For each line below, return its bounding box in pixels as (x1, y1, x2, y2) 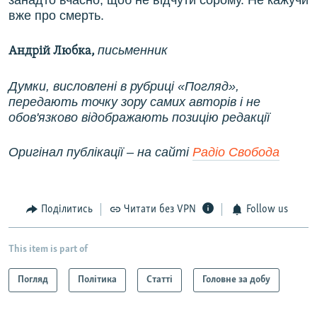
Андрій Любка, (8, 45, 95, 59)
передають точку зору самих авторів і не (8, 95, 260, 110)
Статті (146, 274, 173, 285)
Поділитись (40, 204, 93, 216)
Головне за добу (202, 274, 270, 285)
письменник (98, 43, 168, 58)
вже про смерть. (8, 8, 104, 23)
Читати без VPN (124, 204, 196, 216)
